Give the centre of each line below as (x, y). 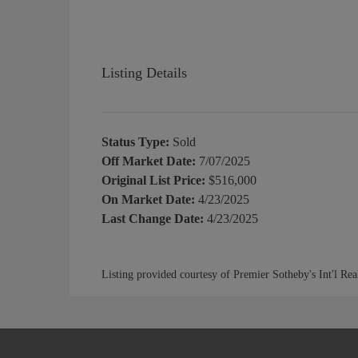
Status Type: (135, 141)
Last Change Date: (153, 218)
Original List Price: (153, 180)
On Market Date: (148, 199)
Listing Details (144, 72)
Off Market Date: (149, 161)
